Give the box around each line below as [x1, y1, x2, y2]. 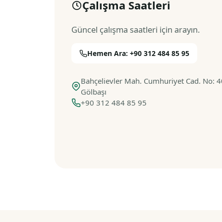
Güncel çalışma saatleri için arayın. [71, 24, 200, 35]
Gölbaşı [81, 87, 107, 97]
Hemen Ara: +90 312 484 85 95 [87, 49, 189, 58]
